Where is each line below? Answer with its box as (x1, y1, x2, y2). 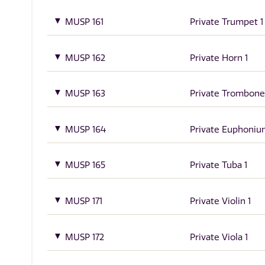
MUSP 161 (65, 17, 104, 28)
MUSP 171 (65, 195, 103, 206)
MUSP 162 (65, 52, 106, 63)
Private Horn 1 (189, 52, 248, 63)
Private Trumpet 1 (189, 17, 263, 28)
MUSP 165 (65, 160, 106, 171)
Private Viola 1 (189, 231, 248, 243)
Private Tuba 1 (189, 160, 247, 171)
